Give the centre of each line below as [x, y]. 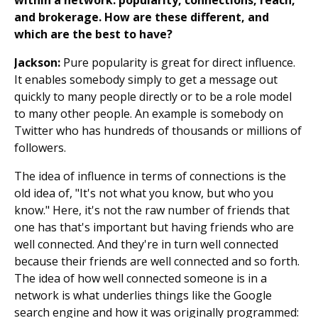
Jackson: [37, 63]
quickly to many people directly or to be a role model [153, 97]
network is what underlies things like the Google [143, 296]
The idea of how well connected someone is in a [141, 279]
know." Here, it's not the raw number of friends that [152, 210]
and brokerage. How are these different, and [142, 17]
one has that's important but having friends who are [154, 227]
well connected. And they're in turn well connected [146, 245]
